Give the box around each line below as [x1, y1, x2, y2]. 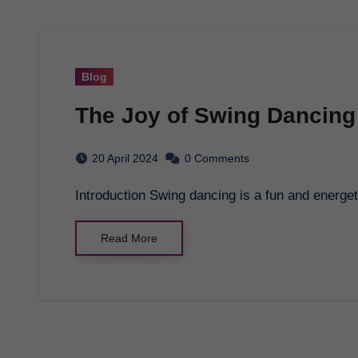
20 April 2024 [92, 151, 158, 165]
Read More [101, 231, 157, 245]
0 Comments [185, 151, 249, 165]
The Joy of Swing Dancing [75, 102, 356, 128]
